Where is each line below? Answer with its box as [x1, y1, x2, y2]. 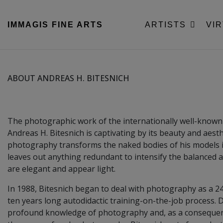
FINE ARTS [52, 20, 103, 29]
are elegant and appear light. [7, 163, 115, 175]
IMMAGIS [7, 20, 49, 29]
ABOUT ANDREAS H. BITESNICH [7, 73, 129, 84]
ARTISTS [145, 20, 189, 29]
